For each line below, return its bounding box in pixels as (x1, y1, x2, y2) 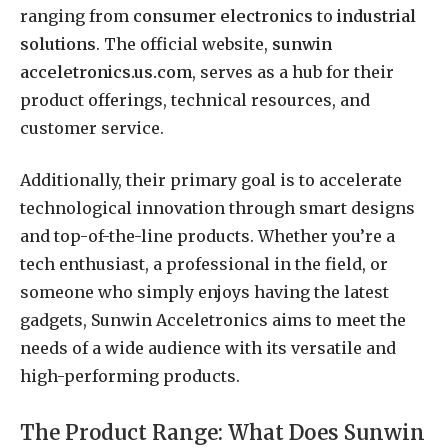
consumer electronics (133, 5, 313, 26)
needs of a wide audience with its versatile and (20, 338, 396, 359)
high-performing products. (20, 366, 240, 387)
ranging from (20, 5, 133, 26)
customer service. (20, 117, 164, 138)
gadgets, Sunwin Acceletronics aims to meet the (20, 310, 406, 331)
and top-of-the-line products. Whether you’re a (20, 226, 395, 247)
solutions (20, 33, 96, 54)
